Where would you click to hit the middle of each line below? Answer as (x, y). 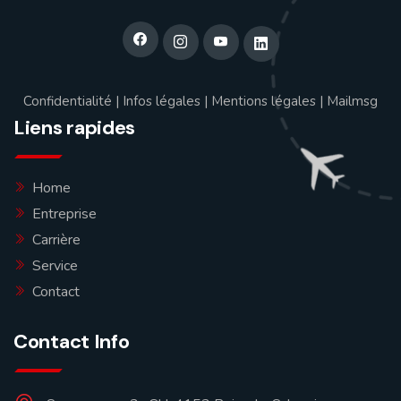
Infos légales (162, 101)
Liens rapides (75, 127)
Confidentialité (68, 101)
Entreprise (64, 213)
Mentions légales (264, 101)
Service (55, 265)
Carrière (56, 239)
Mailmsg (352, 101)
